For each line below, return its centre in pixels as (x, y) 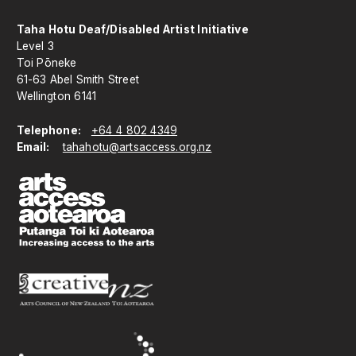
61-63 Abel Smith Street (77, 80)
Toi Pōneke (46, 63)
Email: (34, 147)
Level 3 (35, 46)
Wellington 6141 (56, 97)
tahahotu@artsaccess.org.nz (137, 147)
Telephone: (48, 131)
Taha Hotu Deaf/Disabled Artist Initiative (132, 30)
